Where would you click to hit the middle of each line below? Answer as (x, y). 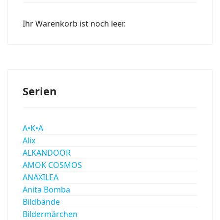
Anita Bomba (46, 189)
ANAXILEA (41, 177)
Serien (40, 91)
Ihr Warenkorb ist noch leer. (74, 23)
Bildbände (41, 202)
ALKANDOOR (47, 152)
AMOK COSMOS (52, 165)
